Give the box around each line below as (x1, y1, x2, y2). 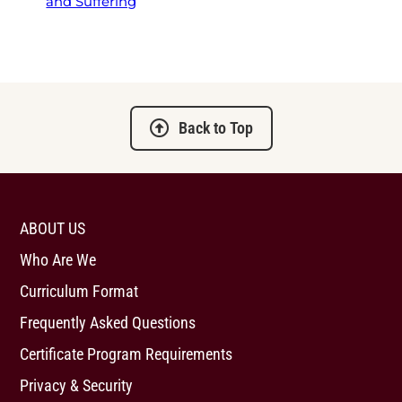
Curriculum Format (20, 282, 139, 301)
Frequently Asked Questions (20, 313, 197, 332)
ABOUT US (20, 219, 86, 238)
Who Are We (20, 250, 97, 269)
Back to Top (178, 118, 253, 137)
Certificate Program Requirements (20, 345, 233, 363)
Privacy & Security (20, 376, 134, 395)
